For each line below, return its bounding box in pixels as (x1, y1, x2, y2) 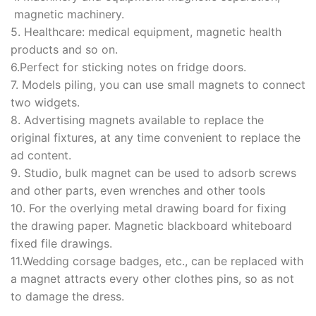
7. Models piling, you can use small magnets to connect (11, 77, 305, 92)
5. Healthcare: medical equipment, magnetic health (11, 24, 281, 39)
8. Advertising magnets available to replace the (11, 112, 264, 127)
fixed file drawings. (11, 236, 112, 250)
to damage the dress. (11, 288, 124, 303)
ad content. (11, 147, 71, 162)
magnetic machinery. (11, 6, 124, 21)
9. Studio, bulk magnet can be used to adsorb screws (11, 165, 296, 180)
